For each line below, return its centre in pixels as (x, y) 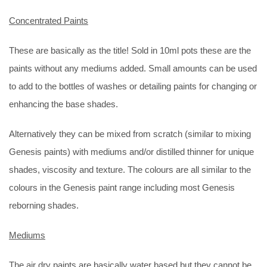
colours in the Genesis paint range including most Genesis (122, 187)
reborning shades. (44, 205)
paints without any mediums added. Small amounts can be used (133, 68)
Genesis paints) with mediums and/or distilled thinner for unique (131, 151)
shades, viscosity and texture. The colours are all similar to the (130, 169)
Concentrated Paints (49, 20)
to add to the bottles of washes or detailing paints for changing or (133, 86)
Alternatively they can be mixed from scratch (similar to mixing (130, 133)
